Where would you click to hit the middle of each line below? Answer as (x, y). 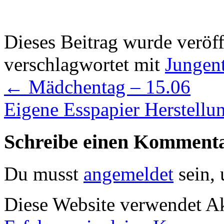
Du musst (44, 174)
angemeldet (128, 174)
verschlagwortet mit (84, 64)
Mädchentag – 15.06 (107, 86)
